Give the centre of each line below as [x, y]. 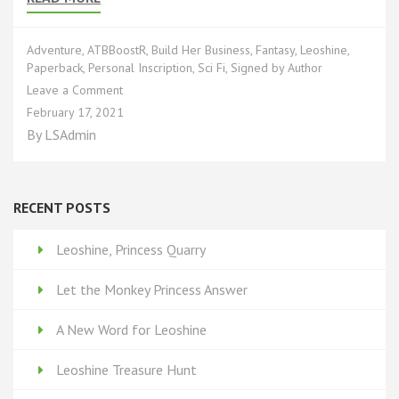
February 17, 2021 [75, 112]
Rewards [145, 125]
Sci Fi [212, 68]
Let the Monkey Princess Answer [152, 290]
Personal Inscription [140, 68]
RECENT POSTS [62, 208]
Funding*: [146, 160]
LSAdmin [70, 134]
